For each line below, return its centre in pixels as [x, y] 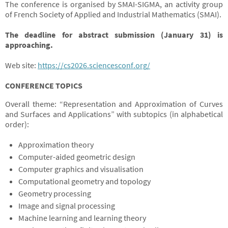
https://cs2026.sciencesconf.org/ [94, 65]
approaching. [29, 45]
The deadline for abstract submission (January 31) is [114, 35]
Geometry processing [54, 193]
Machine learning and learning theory [82, 218]
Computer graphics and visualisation [81, 169]
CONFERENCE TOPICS [44, 85]
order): [17, 124]
